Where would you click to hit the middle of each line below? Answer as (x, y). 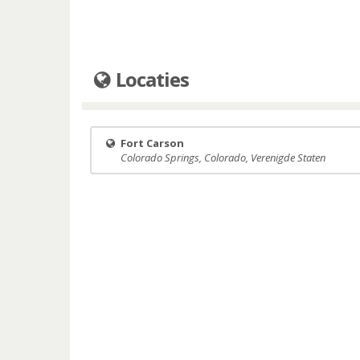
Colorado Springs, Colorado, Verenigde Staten (223, 157)
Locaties (151, 79)
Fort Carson (152, 143)
